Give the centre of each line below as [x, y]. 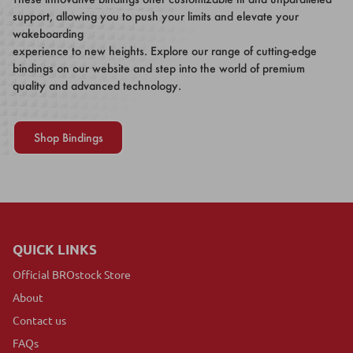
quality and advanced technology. [97, 86]
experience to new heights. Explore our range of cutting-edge [165, 51]
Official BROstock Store [72, 275]
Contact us [39, 320]
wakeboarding [48, 34]
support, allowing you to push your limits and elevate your [156, 17]
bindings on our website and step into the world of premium [159, 69]
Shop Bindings [68, 137]
